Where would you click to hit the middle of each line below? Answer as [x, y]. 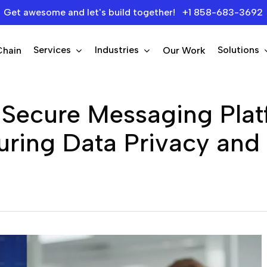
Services [52, 50]
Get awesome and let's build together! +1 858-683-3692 [133, 12]
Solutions [238, 50]
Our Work [184, 50]
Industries [117, 50]
